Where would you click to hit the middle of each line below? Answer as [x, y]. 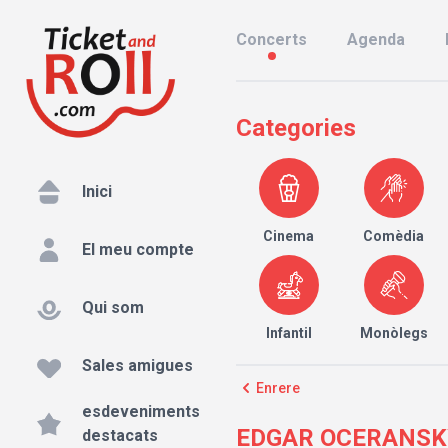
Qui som [113, 308]
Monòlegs [393, 333]
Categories [296, 128]
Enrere [278, 388]
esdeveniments [141, 412]
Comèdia [394, 236]
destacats [120, 436]
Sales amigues [137, 366]
